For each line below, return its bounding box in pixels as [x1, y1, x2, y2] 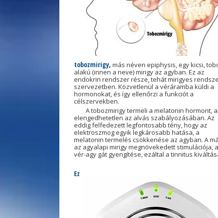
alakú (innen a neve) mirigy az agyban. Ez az [74, 68, 204, 76]
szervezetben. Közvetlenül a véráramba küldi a [74, 82, 214, 91]
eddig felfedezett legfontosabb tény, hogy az [74, 121, 207, 129]
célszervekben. [74, 97, 119, 106]
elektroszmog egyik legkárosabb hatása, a [74, 128, 200, 137]
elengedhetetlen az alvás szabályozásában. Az [74, 113, 215, 122]
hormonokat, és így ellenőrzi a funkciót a [74, 90, 194, 98]
